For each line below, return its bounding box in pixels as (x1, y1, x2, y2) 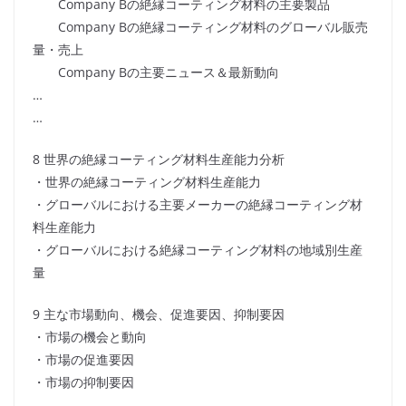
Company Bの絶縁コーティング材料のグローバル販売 (33, 18, 368, 36)
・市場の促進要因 (33, 351, 134, 369)
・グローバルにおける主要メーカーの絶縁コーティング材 (33, 196, 362, 214)
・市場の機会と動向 (33, 328, 147, 346)
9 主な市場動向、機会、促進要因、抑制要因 (33, 305, 285, 324)
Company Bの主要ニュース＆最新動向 (33, 63, 279, 82)
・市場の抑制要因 (33, 373, 134, 391)
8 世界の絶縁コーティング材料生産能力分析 (33, 150, 285, 169)
